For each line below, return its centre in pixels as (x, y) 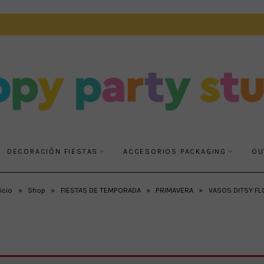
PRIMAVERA (175, 190)
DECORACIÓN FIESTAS (52, 151)
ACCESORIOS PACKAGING (175, 151)
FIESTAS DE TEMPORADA (100, 190)
